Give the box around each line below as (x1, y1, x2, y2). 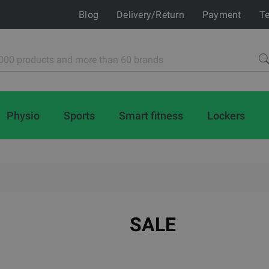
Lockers (207, 109, 245, 122)
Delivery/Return (116, 8, 184, 20)
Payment (202, 8, 241, 20)
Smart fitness (119, 109, 183, 122)
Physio (7, 109, 40, 122)
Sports (64, 109, 95, 122)
